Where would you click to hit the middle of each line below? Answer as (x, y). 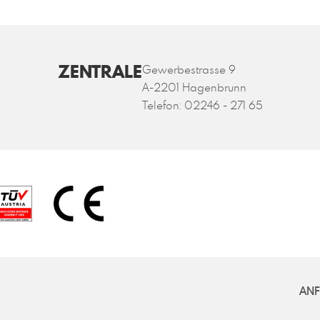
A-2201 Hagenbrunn (194, 87)
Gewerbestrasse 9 (189, 69)
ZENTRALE (100, 71)
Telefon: (163, 105)
